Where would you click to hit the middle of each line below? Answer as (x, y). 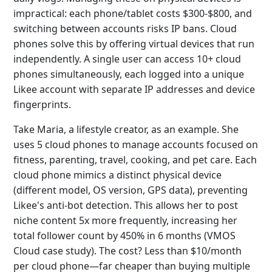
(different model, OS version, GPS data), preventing (131, 190)
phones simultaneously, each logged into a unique (129, 74)
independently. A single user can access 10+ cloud (127, 59)
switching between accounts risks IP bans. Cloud (125, 29)
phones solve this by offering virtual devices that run (134, 44)
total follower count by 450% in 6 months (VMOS (124, 236)
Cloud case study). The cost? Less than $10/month (127, 251)
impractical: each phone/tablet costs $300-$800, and (133, 13)
